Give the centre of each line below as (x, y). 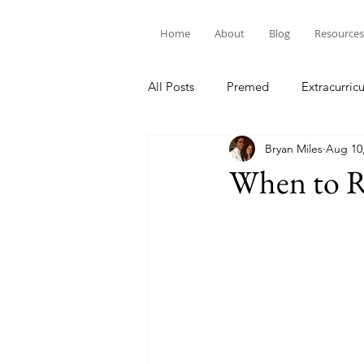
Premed (248, 86)
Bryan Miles (294, 148)
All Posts (171, 86)
